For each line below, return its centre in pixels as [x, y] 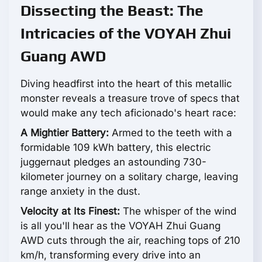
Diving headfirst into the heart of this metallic [126, 84]
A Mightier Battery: [65, 133]
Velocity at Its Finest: [70, 211]
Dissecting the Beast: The [112, 11]
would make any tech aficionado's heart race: [128, 113]
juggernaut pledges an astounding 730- [113, 162]
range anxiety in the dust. [80, 192]
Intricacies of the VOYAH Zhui [126, 34]
